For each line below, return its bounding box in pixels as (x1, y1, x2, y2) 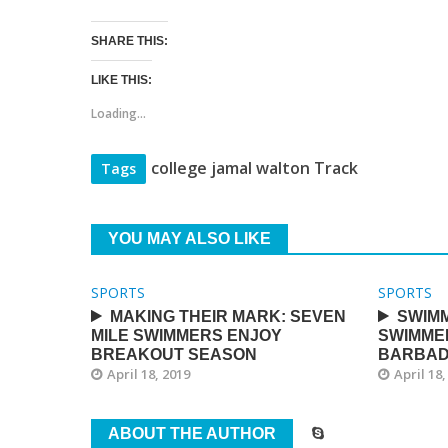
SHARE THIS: (90, 34, 168, 48)
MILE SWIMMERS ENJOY (90, 327, 282, 344)
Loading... (90, 105, 146, 122)
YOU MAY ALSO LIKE (107, 230, 271, 247)
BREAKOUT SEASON (90, 346, 257, 363)
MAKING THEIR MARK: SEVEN (109, 308, 346, 325)
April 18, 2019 (106, 365, 190, 383)
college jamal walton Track (150, 157, 358, 179)
